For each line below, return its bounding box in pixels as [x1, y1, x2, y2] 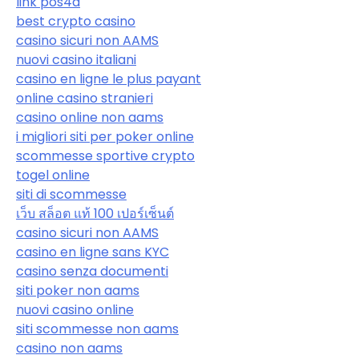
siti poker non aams [16, 280, 139, 300]
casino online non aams [16, 107, 163, 127]
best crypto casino [16, 11, 135, 30]
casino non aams [16, 338, 123, 357]
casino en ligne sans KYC [16, 242, 169, 261]
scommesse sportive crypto [16, 146, 195, 165]
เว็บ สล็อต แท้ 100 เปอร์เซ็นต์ [16, 204, 174, 223]
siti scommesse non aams [16, 319, 179, 338]
